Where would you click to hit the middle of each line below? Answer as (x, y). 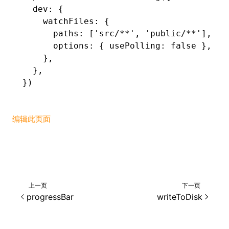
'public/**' (171, 33)
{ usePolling (127, 46)
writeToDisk (180, 197)
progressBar (50, 197)
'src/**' (114, 33)
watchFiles (58, 21)
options (56, 46)
